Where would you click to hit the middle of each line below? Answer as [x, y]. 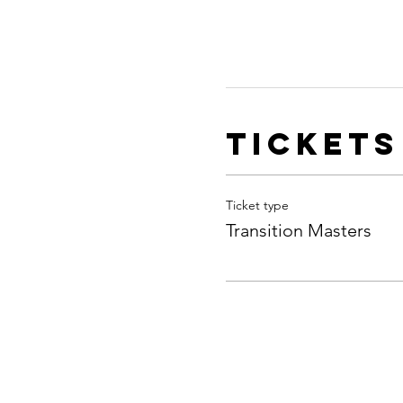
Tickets [312, 143]
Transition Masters [298, 230]
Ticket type [257, 205]
